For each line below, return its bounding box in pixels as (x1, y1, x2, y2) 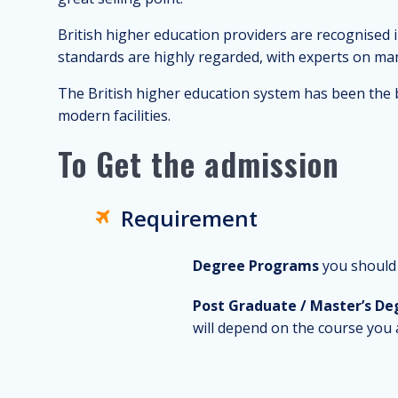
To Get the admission (58, 139, 339, 187)
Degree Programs (192, 256, 319, 275)
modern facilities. (58, 106, 178, 125)
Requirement (121, 203, 258, 233)
